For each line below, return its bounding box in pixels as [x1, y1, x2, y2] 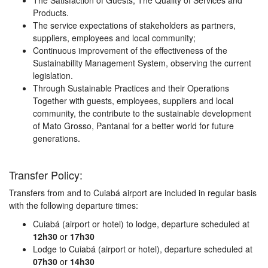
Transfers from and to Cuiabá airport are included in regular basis [9, 187, 257, 199]
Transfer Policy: [9, 167, 83, 182]
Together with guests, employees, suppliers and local [33, 95, 233, 106]
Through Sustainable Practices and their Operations [33, 82, 229, 94]
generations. [33, 132, 80, 144]
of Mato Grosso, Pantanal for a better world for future [33, 120, 234, 132]
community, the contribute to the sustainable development [33, 107, 251, 119]
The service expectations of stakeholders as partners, [33, 19, 236, 31]
